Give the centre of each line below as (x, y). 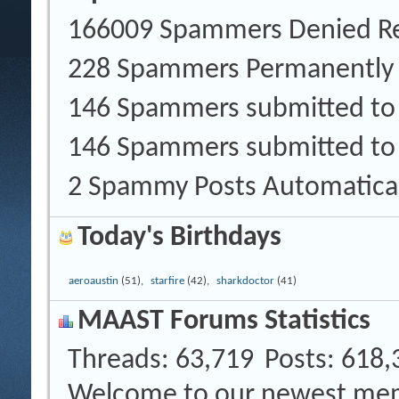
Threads (114, 361)
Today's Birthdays (179, 237)
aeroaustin (94, 281)
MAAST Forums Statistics (224, 322)
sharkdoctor (245, 281)
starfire (167, 281)
